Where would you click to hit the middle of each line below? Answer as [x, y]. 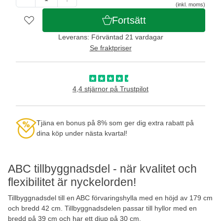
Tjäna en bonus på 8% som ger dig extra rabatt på [115, 123]
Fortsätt [129, 20]
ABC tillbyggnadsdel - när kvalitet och [102, 168]
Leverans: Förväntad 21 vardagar [110, 37]
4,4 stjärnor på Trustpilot [110, 89]
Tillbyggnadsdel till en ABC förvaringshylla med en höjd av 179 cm [110, 198]
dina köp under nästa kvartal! [82, 133]
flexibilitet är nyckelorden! [72, 182]
